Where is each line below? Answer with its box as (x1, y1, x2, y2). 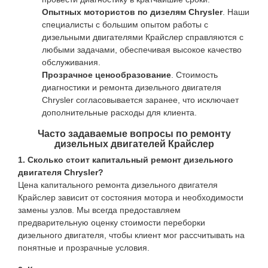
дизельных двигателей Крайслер (54, 139, 214, 149)
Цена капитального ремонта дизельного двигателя (18, 180, 218, 190)
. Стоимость (171, 70, 218, 80)
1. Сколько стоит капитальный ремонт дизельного (18, 155, 233, 165)
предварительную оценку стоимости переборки (18, 218, 205, 227)
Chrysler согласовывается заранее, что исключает (42, 95, 239, 105)
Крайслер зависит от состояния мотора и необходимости (18, 193, 243, 202)
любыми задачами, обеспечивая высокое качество (42, 45, 242, 54)
